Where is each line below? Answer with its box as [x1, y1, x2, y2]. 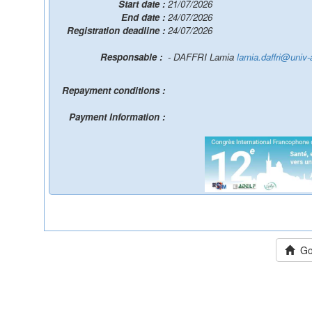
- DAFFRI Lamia [168, 50, 237, 63]
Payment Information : [69, 110, 168, 123]
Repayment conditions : [62, 84, 168, 97]
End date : [121, 10, 168, 24]
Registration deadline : [67, 24, 168, 37]
